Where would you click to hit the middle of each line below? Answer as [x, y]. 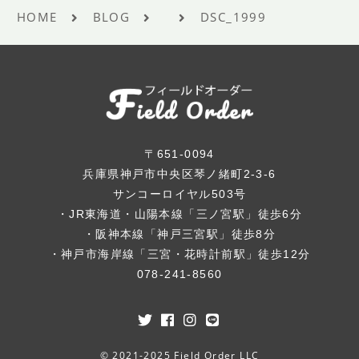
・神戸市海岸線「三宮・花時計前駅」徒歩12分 [179, 254]
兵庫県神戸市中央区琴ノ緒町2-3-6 [179, 173]
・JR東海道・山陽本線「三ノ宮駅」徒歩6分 [179, 214]
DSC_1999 [233, 17]
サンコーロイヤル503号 [179, 194]
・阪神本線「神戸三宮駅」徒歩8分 [179, 234]
